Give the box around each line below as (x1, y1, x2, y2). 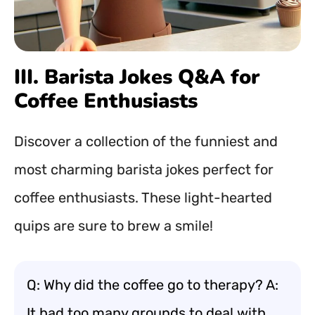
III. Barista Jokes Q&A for (14, 63, 260, 91)
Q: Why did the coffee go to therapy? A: (27, 276, 278, 293)
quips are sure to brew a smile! (14, 217, 213, 234)
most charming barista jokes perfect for (14, 161, 274, 178)
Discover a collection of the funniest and (14, 133, 278, 150)
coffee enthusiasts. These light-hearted (14, 189, 272, 206)
